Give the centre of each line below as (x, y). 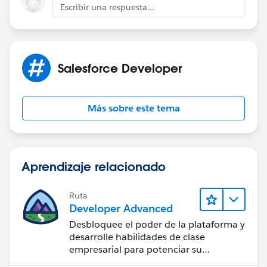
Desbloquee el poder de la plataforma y (157, 225)
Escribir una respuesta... (107, 7)
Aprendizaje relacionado (94, 166)
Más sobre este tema (133, 108)
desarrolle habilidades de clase (137, 237)
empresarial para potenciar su (136, 250)
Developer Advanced (121, 208)
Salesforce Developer (120, 68)
